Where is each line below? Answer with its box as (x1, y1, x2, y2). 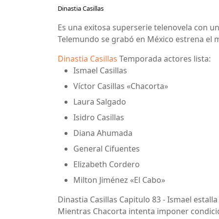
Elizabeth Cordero (73, 158, 140, 170)
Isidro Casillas (73, 111, 124, 123)
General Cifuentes (73, 143, 140, 154)
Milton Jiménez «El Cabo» (73, 174, 165, 185)
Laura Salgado (73, 96, 126, 107)
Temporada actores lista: (117, 53, 211, 64)
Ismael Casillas (73, 65, 127, 76)
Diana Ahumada (73, 127, 132, 138)
